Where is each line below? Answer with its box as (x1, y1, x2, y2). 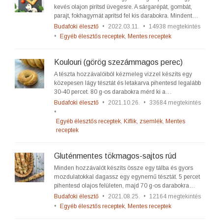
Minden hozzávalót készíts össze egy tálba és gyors (54, 165, 193, 171)
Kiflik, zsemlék (124, 118, 163, 125)
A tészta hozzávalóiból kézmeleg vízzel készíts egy (54, 71, 192, 78)
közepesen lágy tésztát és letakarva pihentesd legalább (54, 80, 201, 86)
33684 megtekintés (149, 99, 201, 106)
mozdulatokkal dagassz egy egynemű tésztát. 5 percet (54, 173, 200, 180)
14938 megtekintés (149, 23, 200, 30)
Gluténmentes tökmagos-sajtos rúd (54, 152, 176, 160)
